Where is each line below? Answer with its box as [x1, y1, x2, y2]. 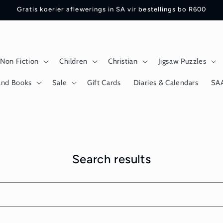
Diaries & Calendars [133, 78, 199, 87]
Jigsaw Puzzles [158, 56, 207, 66]
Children [59, 56, 88, 66]
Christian [108, 56, 138, 66]
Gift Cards [87, 78, 121, 87]
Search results [72, 151, 151, 166]
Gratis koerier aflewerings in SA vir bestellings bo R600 [16, 5, 207, 13]
